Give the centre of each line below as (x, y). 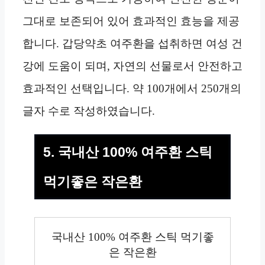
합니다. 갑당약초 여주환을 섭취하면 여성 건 (132, 44)
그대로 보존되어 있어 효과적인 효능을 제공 (131, 21)
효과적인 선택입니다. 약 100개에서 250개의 (132, 89)
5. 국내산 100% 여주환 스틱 (128, 152)
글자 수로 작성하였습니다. (89, 111)
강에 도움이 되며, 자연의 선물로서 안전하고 (132, 66)
